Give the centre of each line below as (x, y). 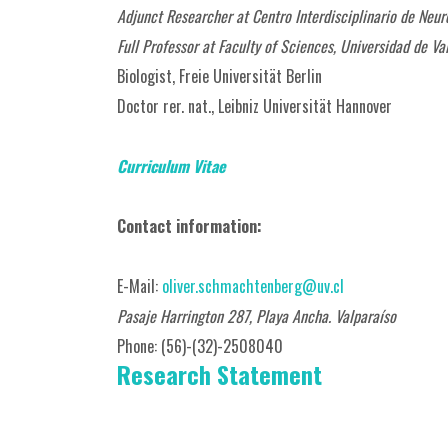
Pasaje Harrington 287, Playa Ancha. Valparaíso (256, 316)
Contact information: (189, 226)
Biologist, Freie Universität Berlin (219, 76)
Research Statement (219, 374)
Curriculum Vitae (171, 166)
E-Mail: (139, 286)
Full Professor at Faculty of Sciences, (228, 46)
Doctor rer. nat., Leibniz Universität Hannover (254, 106)
